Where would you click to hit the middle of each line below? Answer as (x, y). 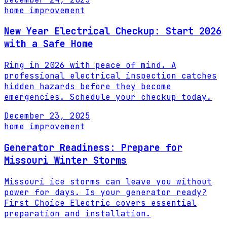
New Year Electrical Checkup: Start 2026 (113, 31)
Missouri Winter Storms (65, 160)
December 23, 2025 (47, 116)
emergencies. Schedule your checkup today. (108, 97)
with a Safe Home (49, 44)
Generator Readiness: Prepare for (93, 147)
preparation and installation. (78, 213)
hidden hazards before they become (88, 87)
